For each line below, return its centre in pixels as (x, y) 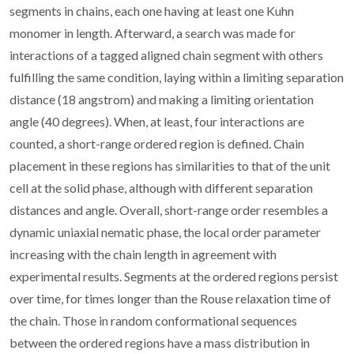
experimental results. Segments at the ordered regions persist (174, 276)
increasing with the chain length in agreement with (143, 254)
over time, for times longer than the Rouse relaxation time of (170, 298)
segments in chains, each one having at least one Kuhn (152, 10)
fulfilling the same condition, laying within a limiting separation (177, 77)
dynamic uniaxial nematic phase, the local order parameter (165, 232)
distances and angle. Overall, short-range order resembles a (169, 209)
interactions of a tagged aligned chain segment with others (166, 55)
